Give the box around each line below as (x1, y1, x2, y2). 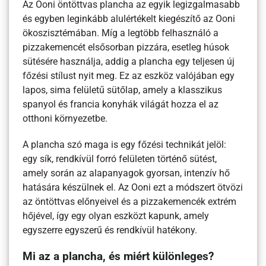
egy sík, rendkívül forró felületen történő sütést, (23, 153, 217, 164)
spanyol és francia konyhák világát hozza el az (23, 99, 219, 110)
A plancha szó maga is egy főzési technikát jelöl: (23, 139, 227, 150)
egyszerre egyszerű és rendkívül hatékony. (23, 224, 198, 236)
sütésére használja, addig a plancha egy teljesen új (23, 56, 235, 67)
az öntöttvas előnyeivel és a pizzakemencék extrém (23, 196, 237, 207)
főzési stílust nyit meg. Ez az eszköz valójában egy (23, 70, 235, 81)
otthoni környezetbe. (23, 113, 108, 124)
